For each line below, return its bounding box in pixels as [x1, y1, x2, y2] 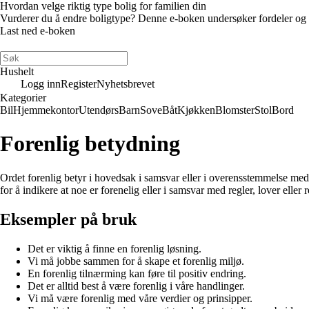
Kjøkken [177, 104, 215, 116]
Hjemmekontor [13, 104, 79, 116]
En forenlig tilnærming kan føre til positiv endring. [28, 267, 246, 279]
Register [61, 78, 97, 90]
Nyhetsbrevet [97, 78, 154, 90]
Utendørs [79, 104, 119, 116]
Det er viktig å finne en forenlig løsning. [28, 242, 201, 255]
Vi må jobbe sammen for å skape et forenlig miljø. [28, 255, 244, 267]
